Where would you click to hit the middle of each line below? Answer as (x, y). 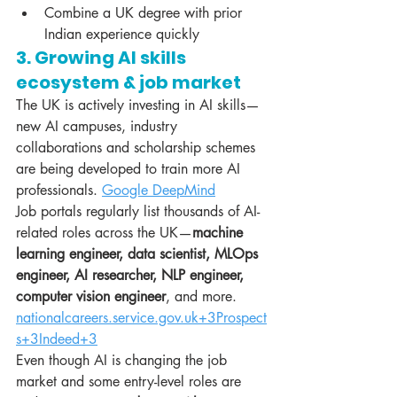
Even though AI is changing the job (124, 361)
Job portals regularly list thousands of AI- (138, 212)
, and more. (203, 297)
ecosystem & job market (128, 83)
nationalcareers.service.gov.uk (107, 318)
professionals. (59, 191)
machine (220, 233)
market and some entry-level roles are (131, 382)
